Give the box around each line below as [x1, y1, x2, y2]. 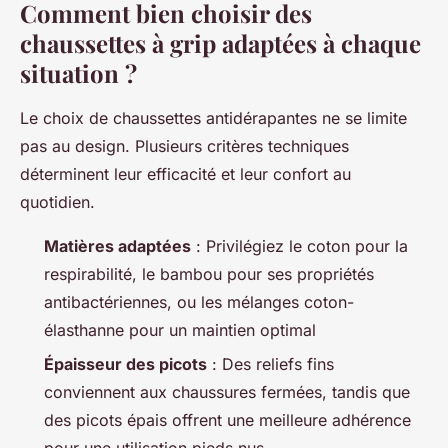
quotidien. [20, 191, 95, 212]
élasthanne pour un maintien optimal [44, 319, 316, 340]
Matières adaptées [44, 235, 191, 256]
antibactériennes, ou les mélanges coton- [44, 291, 354, 312]
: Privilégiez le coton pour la [191, 235, 408, 256]
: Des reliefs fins [207, 353, 334, 374]
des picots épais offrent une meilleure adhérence [44, 409, 411, 430]
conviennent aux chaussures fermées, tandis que [44, 381, 410, 402]
